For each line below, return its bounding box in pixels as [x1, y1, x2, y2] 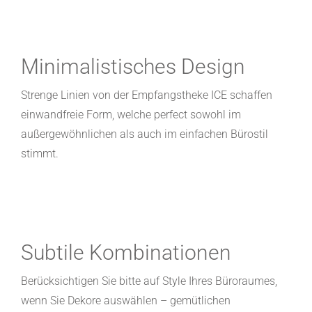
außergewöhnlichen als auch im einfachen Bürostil [20, 127, 268, 141]
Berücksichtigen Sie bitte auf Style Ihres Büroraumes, [20, 274, 277, 288]
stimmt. [20, 147, 58, 161]
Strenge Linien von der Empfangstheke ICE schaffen [20, 88, 272, 102]
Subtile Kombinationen [20, 240, 231, 265]
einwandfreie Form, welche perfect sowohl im [20, 108, 241, 122]
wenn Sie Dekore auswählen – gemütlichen [20, 294, 231, 308]
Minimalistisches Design [20, 54, 245, 79]
